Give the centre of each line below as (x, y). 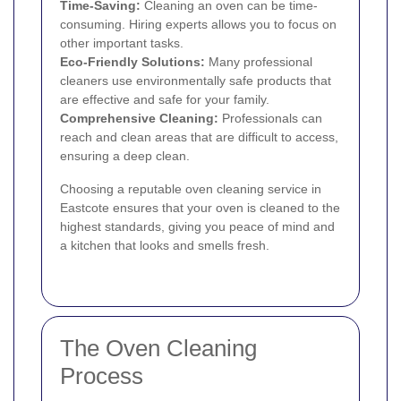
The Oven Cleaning (158, 348)
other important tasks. (122, 43)
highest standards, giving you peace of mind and (197, 226)
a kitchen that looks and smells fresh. (165, 245)
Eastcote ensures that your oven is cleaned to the (200, 207)
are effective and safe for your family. (165, 99)
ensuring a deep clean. (125, 155)
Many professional (259, 61)
